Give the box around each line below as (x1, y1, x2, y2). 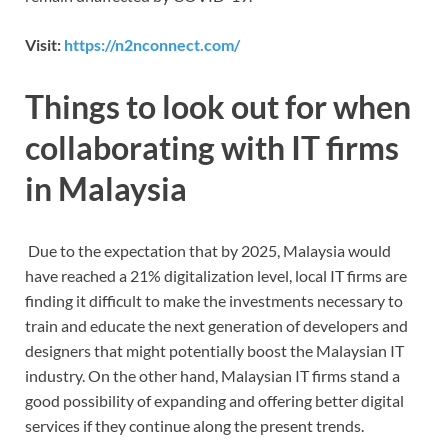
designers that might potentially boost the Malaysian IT (25, 341, 404, 361)
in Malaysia (25, 169, 187, 209)
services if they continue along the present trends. (25, 416, 364, 436)
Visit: (25, 35, 64, 55)
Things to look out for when (25, 87, 411, 127)
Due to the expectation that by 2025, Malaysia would (28, 241, 391, 261)
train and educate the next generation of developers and (25, 316, 408, 336)
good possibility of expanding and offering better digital (25, 391, 404, 411)
